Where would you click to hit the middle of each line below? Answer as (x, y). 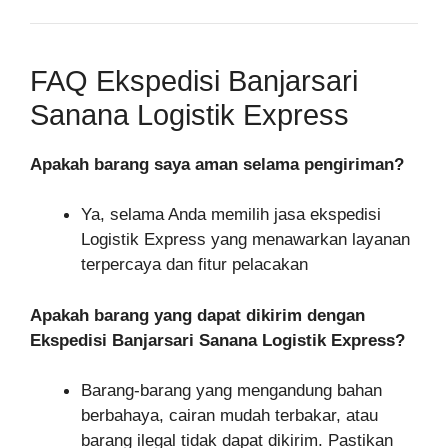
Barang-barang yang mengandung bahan (231, 391)
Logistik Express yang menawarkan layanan (245, 240)
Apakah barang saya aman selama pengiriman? (217, 164)
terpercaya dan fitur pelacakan (194, 265)
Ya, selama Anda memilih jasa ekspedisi (231, 215)
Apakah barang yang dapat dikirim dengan (197, 315)
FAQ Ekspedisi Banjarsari (194, 80)
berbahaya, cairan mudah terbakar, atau (229, 416)
